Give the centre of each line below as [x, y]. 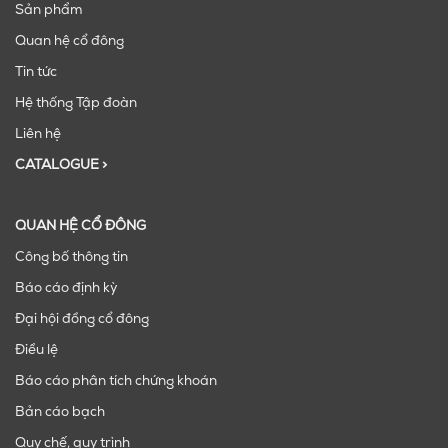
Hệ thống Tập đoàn [76, 104]
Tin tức [36, 73]
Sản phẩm [49, 11]
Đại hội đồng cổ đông [82, 320]
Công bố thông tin [71, 258]
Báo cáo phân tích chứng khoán [116, 382]
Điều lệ [36, 351]
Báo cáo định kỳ [66, 289]
